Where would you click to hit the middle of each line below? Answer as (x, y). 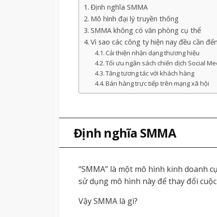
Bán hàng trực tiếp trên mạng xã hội (158, 83)
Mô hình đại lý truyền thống (134, 18)
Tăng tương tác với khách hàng (150, 73)
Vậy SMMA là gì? (108, 201)
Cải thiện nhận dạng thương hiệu (153, 53)
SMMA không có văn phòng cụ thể (146, 30)
